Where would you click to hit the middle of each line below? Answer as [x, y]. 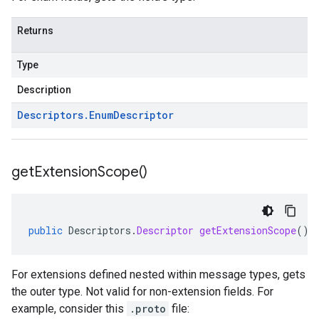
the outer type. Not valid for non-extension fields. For [142, 292]
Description [44, 90]
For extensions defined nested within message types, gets [158, 274]
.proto [148, 309]
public [46, 230]
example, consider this [69, 309]
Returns [35, 31]
